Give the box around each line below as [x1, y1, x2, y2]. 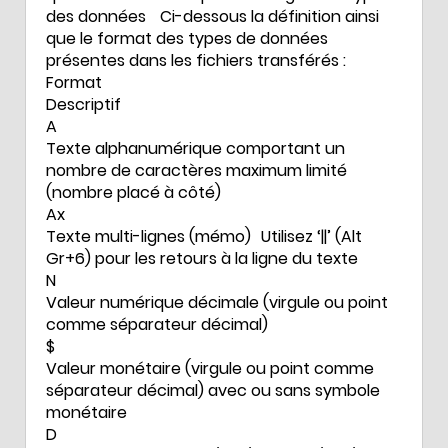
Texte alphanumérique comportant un [46, 136, 345, 160]
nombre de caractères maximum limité [46, 158, 347, 182]
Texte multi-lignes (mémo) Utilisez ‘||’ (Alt [46, 224, 362, 248]
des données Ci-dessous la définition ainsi [46, 4, 379, 28]
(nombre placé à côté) [46, 180, 221, 204]
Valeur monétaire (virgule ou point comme [46, 356, 374, 380]
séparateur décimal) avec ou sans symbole [46, 378, 380, 402]
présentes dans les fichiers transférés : [46, 48, 346, 72]
